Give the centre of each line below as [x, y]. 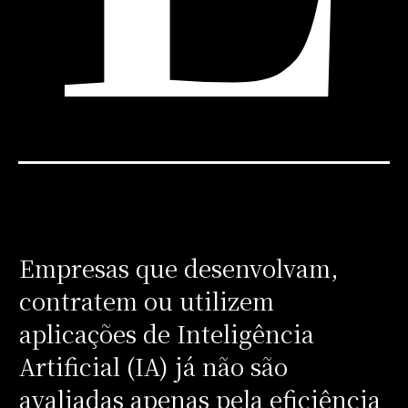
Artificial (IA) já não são [153, 366]
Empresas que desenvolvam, [178, 267]
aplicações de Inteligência [166, 333]
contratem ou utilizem [146, 300]
